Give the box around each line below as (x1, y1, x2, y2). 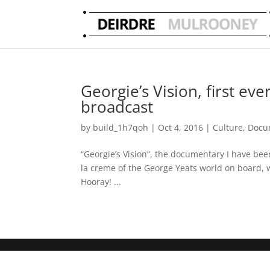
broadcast (81, 96, 154, 118)
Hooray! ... (81, 176, 122, 187)
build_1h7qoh (93, 122, 149, 133)
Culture (213, 122, 243, 133)
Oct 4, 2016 (158, 122, 204, 133)
